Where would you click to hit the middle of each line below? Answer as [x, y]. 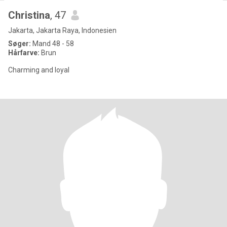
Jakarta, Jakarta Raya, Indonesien [62, 30]
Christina [29, 15]
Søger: [20, 44]
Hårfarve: [24, 53]
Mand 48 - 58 [52, 44]
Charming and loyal [39, 70]
